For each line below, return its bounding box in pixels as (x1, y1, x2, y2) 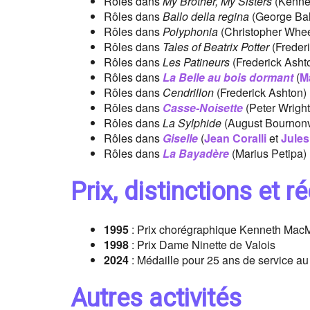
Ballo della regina (163, 8, 249, 25)
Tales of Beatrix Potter (163, 39, 269, 55)
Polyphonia (163, 24, 218, 40)
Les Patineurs (163, 54, 230, 71)
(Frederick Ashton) (214, 84, 307, 101)
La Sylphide (163, 115, 221, 131)
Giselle (163, 130, 198, 147)
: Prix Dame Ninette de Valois (129, 237, 275, 253)
